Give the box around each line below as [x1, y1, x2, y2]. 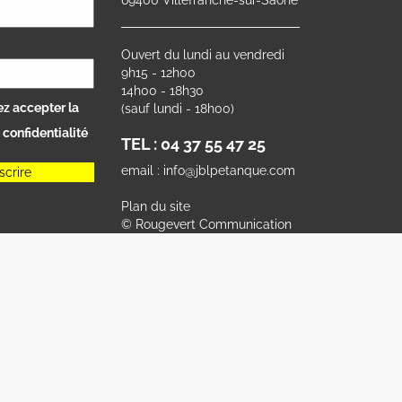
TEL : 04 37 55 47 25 [120, 134, 266, 153]
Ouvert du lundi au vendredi [120, 47, 284, 62]
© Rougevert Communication [120, 216, 292, 232]
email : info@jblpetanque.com [120, 162, 295, 178]
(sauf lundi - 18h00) [120, 100, 234, 116]
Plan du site [120, 198, 190, 214]
